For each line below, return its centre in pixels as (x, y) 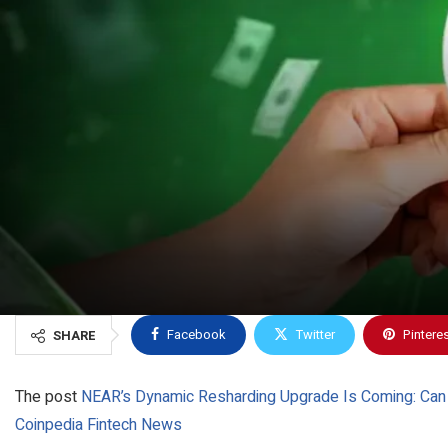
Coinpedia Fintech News (98, 424)
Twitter (315, 334)
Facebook (196, 334)
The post (48, 396)
